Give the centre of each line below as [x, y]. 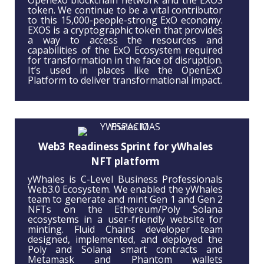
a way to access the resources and [125, 40]
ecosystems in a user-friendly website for [125, 220]
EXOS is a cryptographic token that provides [125, 30]
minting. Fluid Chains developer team [125, 230]
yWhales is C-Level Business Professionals [125, 179]
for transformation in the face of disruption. [125, 60]
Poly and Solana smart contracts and [125, 250]
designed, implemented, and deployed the [125, 240]
